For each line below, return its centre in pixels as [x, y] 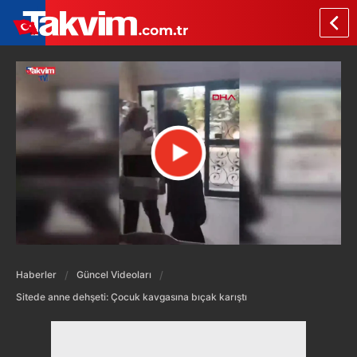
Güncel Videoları [114, 274]
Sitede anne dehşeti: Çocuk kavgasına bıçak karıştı [131, 296]
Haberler [36, 274]
